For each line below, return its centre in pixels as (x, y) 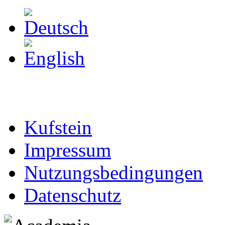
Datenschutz (73, 195)
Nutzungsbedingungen (114, 173)
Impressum (68, 150)
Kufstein (58, 127)
